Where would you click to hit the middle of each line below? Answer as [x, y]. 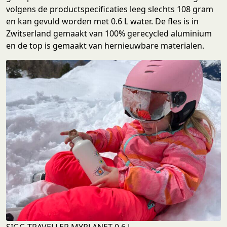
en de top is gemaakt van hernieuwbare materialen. [105, 45]
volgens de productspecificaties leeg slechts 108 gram [110, 9]
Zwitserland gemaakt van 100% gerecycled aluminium [109, 33]
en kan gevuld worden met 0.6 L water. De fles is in [102, 21]
